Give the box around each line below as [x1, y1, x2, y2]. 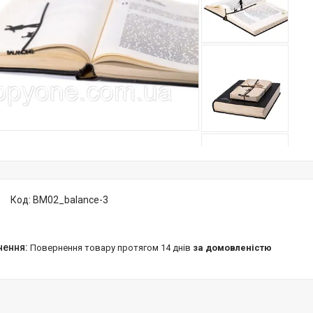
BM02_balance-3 [33, 194, 108, 205]
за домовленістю [193, 242, 272, 253]
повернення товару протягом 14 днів [36, 242, 193, 253]
